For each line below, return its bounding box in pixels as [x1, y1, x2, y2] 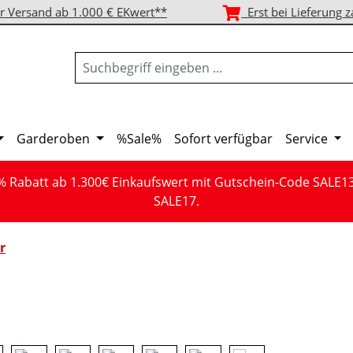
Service [284, 130, 328, 147]
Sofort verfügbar [173, 130, 273, 147]
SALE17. [154, 192, 199, 210]
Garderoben [17, 130, 91, 147]
